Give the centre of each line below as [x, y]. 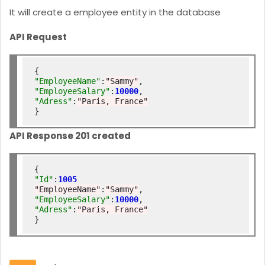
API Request [38, 37]
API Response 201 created [70, 135]
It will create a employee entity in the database [115, 12]
